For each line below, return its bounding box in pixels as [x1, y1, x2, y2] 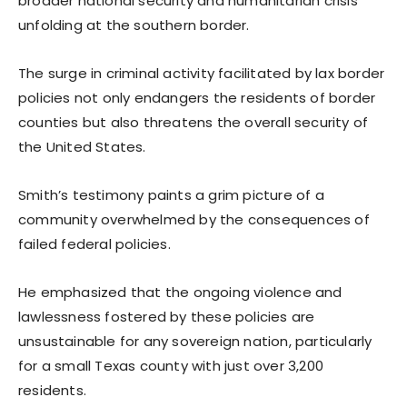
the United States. [18, 136, 146, 156]
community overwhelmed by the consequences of [18, 209, 370, 229]
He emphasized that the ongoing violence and [18, 282, 342, 302]
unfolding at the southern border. [18, 15, 250, 35]
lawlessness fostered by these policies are [18, 306, 315, 326]
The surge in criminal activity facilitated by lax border [18, 63, 385, 83]
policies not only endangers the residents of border [18, 87, 376, 107]
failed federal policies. [18, 233, 171, 253]
